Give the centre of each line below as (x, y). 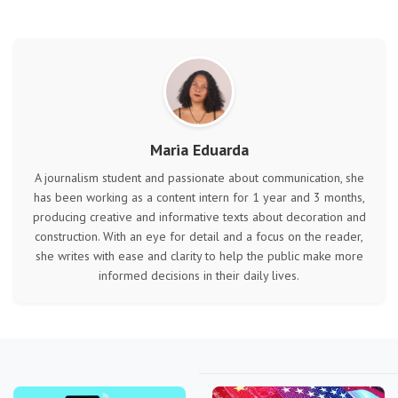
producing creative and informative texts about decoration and (199, 217)
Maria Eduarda (199, 150)
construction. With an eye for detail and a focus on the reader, (199, 237)
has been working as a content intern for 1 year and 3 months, (199, 198)
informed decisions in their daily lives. (199, 276)
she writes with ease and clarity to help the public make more (199, 256)
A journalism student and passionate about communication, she (199, 178)
